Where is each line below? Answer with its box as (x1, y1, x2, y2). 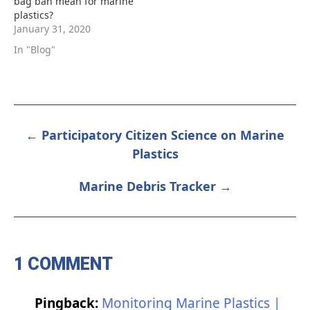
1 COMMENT (14, 254, 113, 275)
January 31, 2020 (14, 22, 91, 36)
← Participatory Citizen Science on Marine (26, 127, 284, 144)
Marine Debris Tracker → (78, 178, 232, 195)
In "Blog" (14, 43, 55, 57)
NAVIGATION (14, 148, 71, 159)
